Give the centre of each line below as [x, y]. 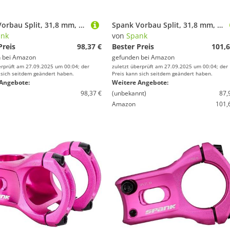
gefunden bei [131, 57]
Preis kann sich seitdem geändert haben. [162, 73]
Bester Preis [133, 46]
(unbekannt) [129, 93]
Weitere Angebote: [140, 82]
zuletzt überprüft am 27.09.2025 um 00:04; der [170, 66]
